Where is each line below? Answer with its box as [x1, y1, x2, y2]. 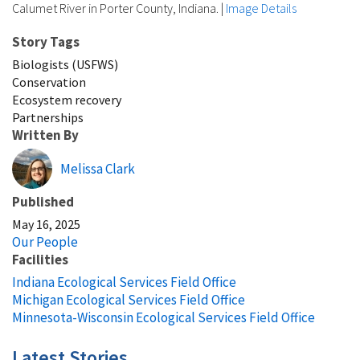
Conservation [12, 74, 86, 91]
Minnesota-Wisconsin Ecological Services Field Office [12, 309, 315, 327]
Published [12, 193, 74, 211]
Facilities [12, 251, 68, 269]
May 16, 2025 [12, 216, 80, 233]
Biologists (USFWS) [12, 56, 118, 73]
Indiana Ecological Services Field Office [12, 273, 236, 292]
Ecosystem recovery [12, 92, 121, 108]
